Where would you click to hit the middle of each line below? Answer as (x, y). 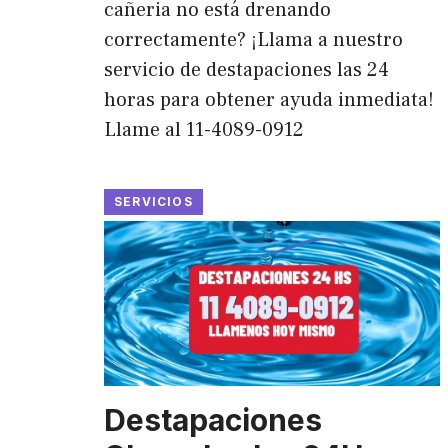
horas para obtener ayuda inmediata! (269, 99)
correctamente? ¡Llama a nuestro (253, 39)
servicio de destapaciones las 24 (246, 69)
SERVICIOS (153, 201)
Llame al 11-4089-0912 (204, 129)
